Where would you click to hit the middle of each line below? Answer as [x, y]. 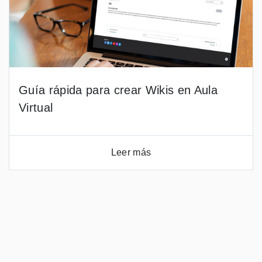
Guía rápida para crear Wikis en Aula [118, 90]
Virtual [36, 108]
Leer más [131, 152]
